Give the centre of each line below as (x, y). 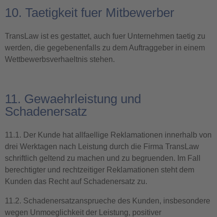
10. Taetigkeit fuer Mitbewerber (90, 13)
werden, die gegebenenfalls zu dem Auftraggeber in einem (105, 48)
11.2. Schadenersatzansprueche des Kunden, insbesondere (108, 201)
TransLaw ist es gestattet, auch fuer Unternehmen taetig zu (105, 36)
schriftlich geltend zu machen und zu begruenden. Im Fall (103, 158)
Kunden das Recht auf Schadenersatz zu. (76, 181)
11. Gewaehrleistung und (73, 99)
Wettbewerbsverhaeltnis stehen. (60, 59)
